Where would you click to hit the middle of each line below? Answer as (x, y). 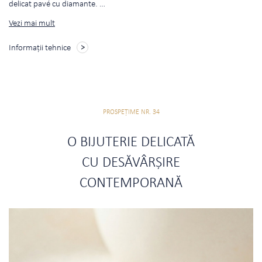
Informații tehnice (40, 49)
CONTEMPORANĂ (131, 184)
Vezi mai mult (32, 24)
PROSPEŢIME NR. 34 (131, 113)
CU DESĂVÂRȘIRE (131, 163)
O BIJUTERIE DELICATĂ (131, 143)
